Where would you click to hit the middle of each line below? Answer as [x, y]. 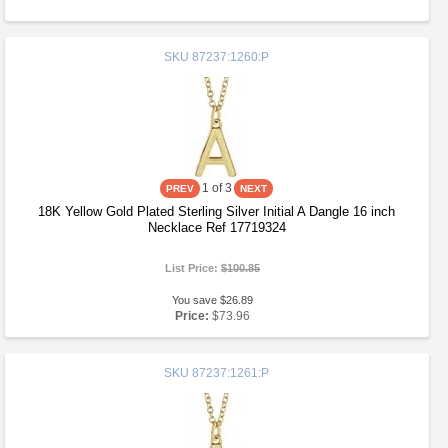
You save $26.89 [213, 300]
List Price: [193, 268]
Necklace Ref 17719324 [216, 227]
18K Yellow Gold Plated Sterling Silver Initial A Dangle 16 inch [217, 211]
